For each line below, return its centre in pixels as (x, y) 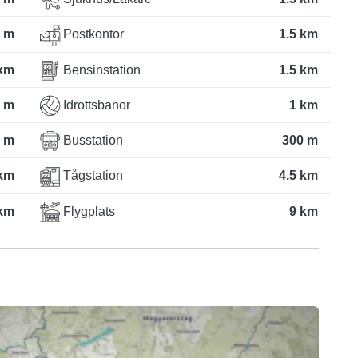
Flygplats (88, 211)
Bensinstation (100, 70)
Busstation (91, 141)
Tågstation (91, 176)
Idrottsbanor (95, 105)
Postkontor (92, 34)
